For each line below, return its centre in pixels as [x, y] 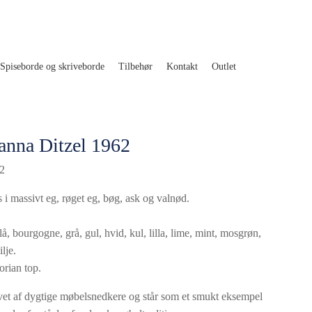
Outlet [224, 67]
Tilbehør [135, 67]
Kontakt [182, 67]
